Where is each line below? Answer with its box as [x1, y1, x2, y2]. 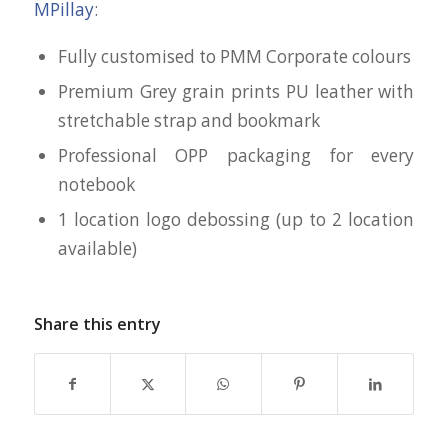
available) [57, 236, 137, 260]
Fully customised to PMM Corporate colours [57, 44, 411, 68]
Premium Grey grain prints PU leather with [57, 79, 415, 103]
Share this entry [33, 312, 161, 335]
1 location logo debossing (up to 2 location [57, 207, 415, 231]
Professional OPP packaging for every [57, 143, 415, 167]
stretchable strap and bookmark [57, 108, 320, 132]
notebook [57, 172, 135, 196]
